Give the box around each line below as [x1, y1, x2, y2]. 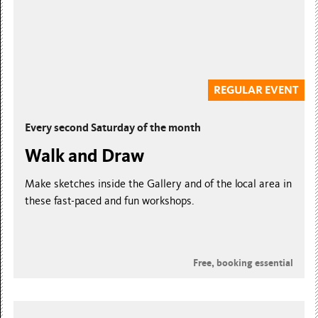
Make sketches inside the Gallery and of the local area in [25, 177, 292, 190]
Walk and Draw [25, 144, 145, 167]
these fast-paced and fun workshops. [25, 194, 195, 207]
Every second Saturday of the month [25, 120, 202, 134]
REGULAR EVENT [213, 83, 299, 97]
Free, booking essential [192, 256, 293, 269]
